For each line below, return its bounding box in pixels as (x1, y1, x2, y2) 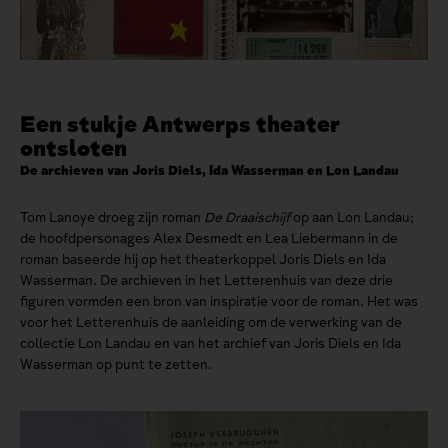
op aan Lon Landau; (290, 209, 414, 227)
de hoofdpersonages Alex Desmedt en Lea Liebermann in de (20, 230, 398, 248)
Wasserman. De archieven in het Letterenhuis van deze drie (20, 272, 393, 290)
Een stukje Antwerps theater (20, 109, 340, 140)
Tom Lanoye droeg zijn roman (20, 209, 204, 227)
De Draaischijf (204, 209, 290, 227)
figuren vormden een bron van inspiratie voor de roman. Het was (20, 293, 418, 311)
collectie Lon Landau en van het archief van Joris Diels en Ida (20, 335, 401, 353)
